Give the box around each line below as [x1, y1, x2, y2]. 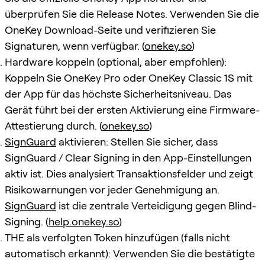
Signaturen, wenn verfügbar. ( [5, 39, 144, 52]
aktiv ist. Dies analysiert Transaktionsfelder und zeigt [5, 167, 253, 180]
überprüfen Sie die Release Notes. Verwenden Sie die [5, 7, 259, 20]
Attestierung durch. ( [5, 119, 102, 132]
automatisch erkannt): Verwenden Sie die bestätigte [5, 247, 255, 260]
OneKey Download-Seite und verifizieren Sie [5, 23, 216, 36]
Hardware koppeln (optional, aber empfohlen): [5, 55, 227, 68]
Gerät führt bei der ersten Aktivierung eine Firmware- [5, 103, 260, 116]
